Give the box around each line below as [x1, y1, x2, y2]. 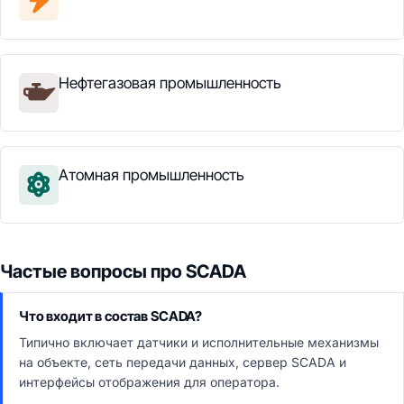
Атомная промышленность [59, 166, 244, 184]
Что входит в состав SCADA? [19, 308, 203, 325]
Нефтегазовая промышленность [59, 74, 281, 92]
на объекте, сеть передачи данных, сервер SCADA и [19, 354, 346, 370]
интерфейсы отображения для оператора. [19, 374, 280, 390]
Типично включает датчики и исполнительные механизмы [19, 335, 379, 350]
